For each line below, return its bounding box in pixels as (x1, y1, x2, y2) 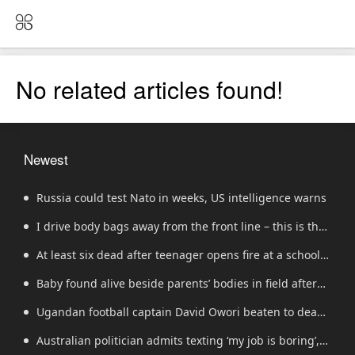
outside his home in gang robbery (24, 333, 205, 348)
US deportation (24, 304, 104, 319)
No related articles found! (16, 72, 283, 106)
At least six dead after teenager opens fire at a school (36, 247, 320, 262)
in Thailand (24, 276, 84, 291)
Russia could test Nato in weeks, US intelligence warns (36, 190, 326, 205)
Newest (24, 149, 68, 169)
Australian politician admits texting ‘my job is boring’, (36, 333, 319, 348)
